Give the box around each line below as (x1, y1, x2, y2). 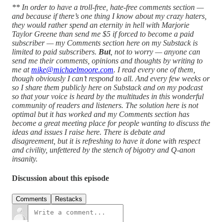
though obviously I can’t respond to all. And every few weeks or (12, 74, 210, 83)
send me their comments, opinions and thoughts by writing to (12, 56, 203, 65)
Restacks (55, 195, 82, 203)
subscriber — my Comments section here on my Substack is (12, 39, 198, 48)
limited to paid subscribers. (12, 48, 99, 56)
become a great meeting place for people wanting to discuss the (12, 119, 210, 128)
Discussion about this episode (12, 174, 109, 183)
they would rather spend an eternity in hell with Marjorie (12, 21, 189, 30)
